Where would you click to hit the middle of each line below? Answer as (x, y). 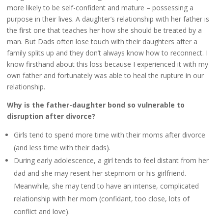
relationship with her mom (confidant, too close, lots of (102, 199)
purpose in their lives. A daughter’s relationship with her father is (108, 19)
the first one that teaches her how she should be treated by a (104, 30)
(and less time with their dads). (62, 148)
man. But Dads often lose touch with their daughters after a (102, 42)
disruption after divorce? (51, 116)
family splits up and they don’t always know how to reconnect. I (107, 53)
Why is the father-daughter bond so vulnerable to (96, 105)
